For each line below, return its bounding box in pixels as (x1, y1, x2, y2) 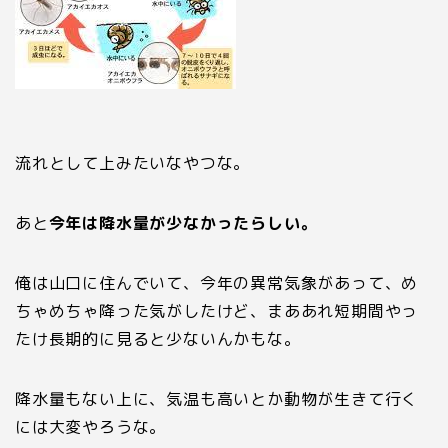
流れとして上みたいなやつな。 (15, 151, 251, 174)
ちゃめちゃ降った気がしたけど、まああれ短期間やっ (15, 299, 419, 322)
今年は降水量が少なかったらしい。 (48, 211, 318, 234)
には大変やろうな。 (15, 415, 167, 438)
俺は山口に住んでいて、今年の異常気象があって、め (15, 271, 419, 294)
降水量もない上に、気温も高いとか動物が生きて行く (15, 387, 419, 410)
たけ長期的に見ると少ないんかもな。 (15, 327, 301, 350)
